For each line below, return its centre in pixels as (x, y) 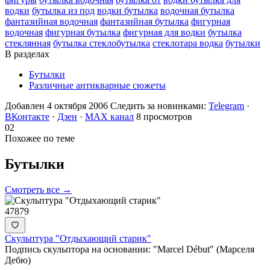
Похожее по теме (40, 138)
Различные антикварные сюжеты (97, 85)
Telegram (226, 105)
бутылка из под (63, 10)
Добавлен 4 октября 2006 (56, 105)
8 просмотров (164, 116)
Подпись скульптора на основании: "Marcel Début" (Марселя (130, 249)
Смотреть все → (38, 189)
